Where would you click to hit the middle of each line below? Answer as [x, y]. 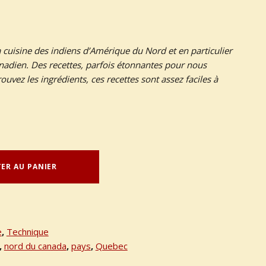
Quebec [111, 246]
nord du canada [35, 246]
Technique [27, 232]
